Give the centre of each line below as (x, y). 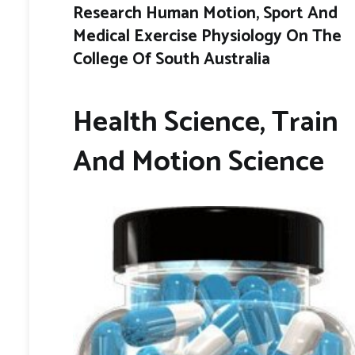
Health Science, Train (206, 122)
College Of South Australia (172, 60)
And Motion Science (198, 162)
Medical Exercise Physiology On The (207, 37)
